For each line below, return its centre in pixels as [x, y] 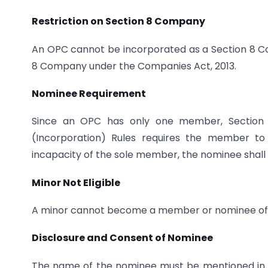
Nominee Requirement [89, 93]
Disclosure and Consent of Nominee [122, 238]
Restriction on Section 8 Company [118, 22]
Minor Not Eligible [76, 182]
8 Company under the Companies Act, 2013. [134, 66]
